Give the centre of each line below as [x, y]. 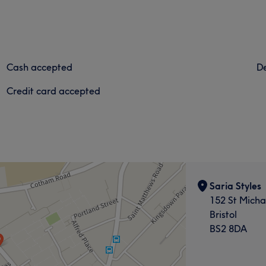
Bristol [223, 214]
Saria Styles [235, 186]
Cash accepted [40, 67]
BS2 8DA [228, 228]
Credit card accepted [54, 91]
